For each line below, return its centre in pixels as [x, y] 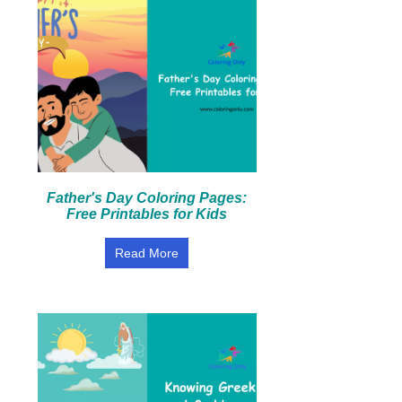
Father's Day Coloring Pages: [147, 198]
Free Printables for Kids [147, 214]
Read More [147, 253]
